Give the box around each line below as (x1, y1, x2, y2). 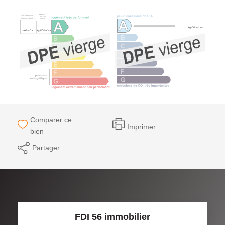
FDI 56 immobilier (75, 211, 150, 222)
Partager (32, 143, 60, 152)
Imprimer (127, 123, 156, 131)
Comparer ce (30, 115, 72, 124)
